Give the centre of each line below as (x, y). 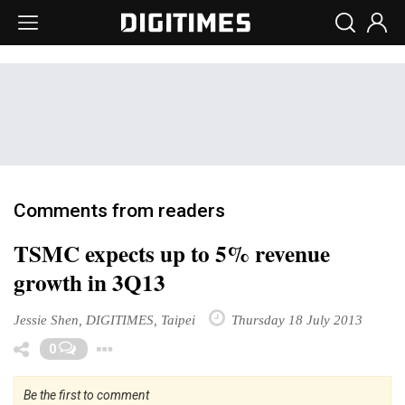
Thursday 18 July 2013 (295, 320)
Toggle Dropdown (216, 345)
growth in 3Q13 (89, 283)
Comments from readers (119, 211)
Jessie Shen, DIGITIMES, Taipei (104, 320)
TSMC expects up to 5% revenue (172, 254)
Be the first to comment (86, 395)
